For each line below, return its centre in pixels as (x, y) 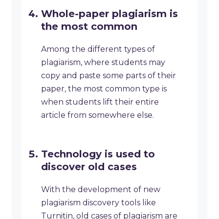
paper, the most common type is (104, 89)
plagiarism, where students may (103, 63)
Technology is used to (98, 154)
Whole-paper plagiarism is (109, 14)
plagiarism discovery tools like (99, 203)
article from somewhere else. (98, 115)
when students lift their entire (100, 102)
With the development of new (101, 190)
